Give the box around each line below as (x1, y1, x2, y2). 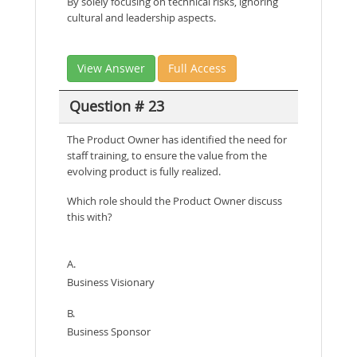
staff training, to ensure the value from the (67, 147, 267, 163)
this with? (67, 209, 112, 224)
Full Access (168, 60, 226, 76)
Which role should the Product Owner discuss (67, 193, 282, 208)
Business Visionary (67, 274, 155, 289)
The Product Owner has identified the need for (67, 131, 287, 147)
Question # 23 (69, 96, 164, 116)
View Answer (77, 60, 145, 76)
